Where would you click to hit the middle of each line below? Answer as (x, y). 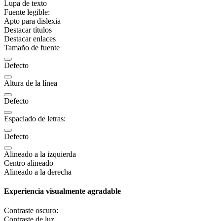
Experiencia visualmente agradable (62, 191)
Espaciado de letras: (35, 118)
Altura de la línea (31, 83)
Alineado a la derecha (38, 172)
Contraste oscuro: (31, 211)
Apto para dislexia (32, 21)
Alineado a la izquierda (40, 154)
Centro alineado (29, 163)
